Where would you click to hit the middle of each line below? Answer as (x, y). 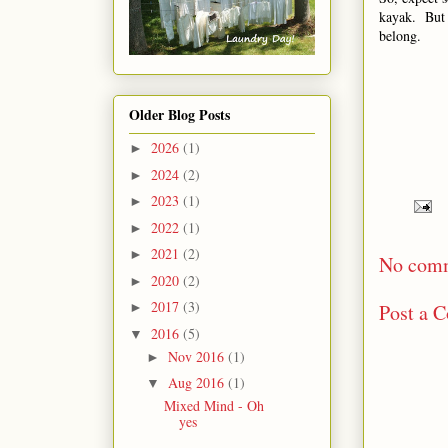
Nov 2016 (197, 356)
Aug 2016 (197, 383)
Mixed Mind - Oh (213, 406)
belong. (400, 35)
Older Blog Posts (179, 115)
